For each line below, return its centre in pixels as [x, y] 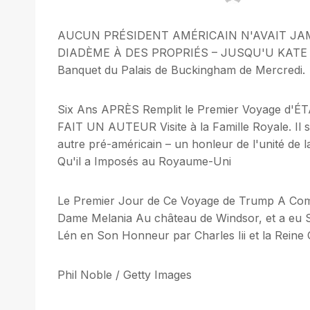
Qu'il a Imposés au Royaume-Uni [144, 161]
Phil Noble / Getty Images [125, 274]
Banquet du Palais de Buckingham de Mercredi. [181, 70]
